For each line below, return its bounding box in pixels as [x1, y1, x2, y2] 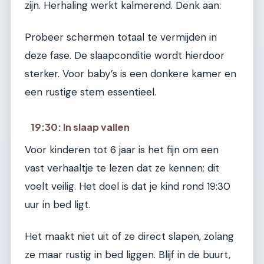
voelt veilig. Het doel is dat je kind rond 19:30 [25, 180, 230, 193]
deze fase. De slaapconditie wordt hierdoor [25, 48, 225, 62]
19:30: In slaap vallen [31, 121, 130, 134]
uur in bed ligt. [25, 198, 90, 212]
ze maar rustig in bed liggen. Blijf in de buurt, [25, 247, 230, 261]
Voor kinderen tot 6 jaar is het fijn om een [25, 143, 219, 157]
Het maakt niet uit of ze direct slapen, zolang [25, 229, 234, 243]
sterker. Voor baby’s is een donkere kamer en [25, 67, 236, 80]
